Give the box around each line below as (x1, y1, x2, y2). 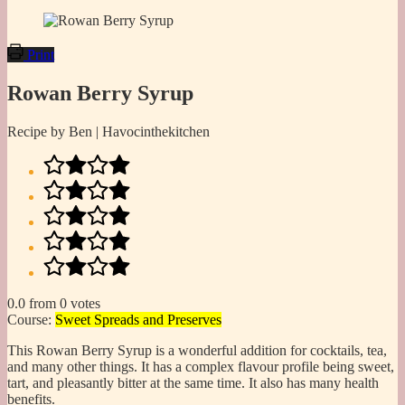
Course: (7, 311, 55, 327)
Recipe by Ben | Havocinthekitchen (7, 123, 210, 139)
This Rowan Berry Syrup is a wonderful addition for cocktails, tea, (7, 342, 387, 358)
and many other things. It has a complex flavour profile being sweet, (7, 358, 394, 374)
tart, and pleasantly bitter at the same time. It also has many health (7, 374, 379, 391)
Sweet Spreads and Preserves (55, 311, 221, 327)
